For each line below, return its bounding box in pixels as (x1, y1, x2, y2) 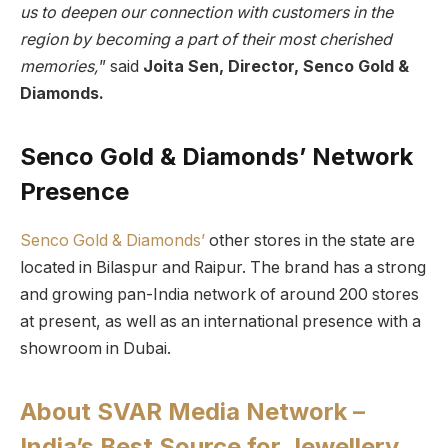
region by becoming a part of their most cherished (20, 29, 392, 49)
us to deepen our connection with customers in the (20, 2, 393, 22)
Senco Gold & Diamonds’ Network (20, 141, 413, 171)
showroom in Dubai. (20, 338, 171, 358)
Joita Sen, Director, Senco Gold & (143, 56, 409, 76)
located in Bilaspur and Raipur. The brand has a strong (20, 257, 426, 277)
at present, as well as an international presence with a (20, 311, 421, 331)
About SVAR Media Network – (20, 397, 365, 427)
